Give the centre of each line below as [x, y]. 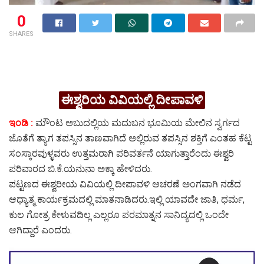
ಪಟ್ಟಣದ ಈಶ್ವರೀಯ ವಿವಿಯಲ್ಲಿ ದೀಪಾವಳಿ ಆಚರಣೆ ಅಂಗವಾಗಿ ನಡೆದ [125, 184]
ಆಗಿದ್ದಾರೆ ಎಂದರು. [40, 230]
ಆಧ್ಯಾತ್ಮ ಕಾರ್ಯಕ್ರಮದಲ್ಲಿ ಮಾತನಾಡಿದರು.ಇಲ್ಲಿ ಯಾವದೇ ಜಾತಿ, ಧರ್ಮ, [127, 200]
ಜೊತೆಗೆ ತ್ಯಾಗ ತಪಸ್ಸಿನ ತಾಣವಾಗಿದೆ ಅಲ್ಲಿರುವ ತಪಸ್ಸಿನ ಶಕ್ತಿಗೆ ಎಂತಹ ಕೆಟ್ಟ [130, 138]
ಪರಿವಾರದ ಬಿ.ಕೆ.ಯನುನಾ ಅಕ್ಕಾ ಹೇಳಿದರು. [80, 169]
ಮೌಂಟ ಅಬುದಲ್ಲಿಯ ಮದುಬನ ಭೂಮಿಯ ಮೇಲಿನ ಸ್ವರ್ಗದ [138, 123]
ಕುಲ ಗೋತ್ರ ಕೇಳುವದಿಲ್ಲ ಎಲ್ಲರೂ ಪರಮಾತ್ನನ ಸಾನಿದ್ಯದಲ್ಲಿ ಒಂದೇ [119, 215]
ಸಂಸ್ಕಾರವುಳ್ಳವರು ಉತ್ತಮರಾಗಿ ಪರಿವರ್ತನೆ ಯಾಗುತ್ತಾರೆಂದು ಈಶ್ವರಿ [121, 154]
